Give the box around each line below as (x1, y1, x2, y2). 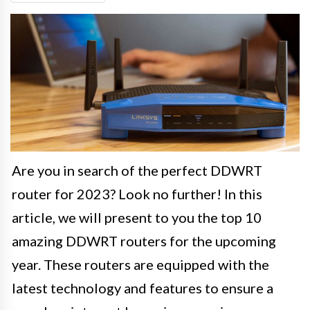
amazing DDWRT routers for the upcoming (12, 232, 276, 249)
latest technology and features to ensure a (12, 279, 273, 296)
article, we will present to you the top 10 (12, 208, 262, 226)
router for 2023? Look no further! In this (12, 185, 262, 202)
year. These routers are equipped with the (12, 255, 269, 273)
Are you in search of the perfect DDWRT (12, 161, 262, 179)
